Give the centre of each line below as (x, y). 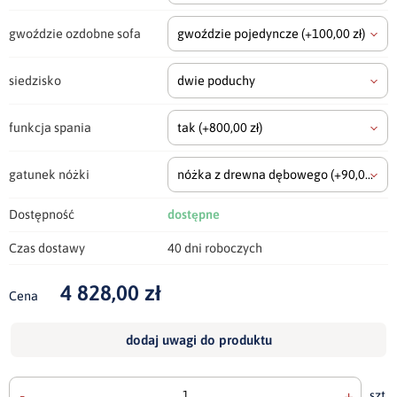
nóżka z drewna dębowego (254, 175)
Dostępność (42, 215)
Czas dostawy (47, 249)
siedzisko (35, 81)
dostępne (194, 215)
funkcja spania (50, 128)
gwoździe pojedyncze (239, 34)
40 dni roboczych (215, 249)
